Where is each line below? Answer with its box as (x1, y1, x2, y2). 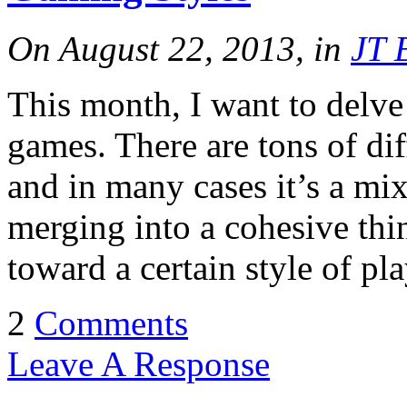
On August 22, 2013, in (7, 28, 351, 68)
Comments (35, 303, 188, 342)
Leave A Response (7, 343, 270, 383)
